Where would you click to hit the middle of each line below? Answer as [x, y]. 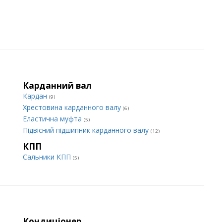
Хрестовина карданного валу [73, 107]
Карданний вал [57, 85]
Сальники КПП [48, 157]
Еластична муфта [53, 119]
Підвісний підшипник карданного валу [87, 130]
